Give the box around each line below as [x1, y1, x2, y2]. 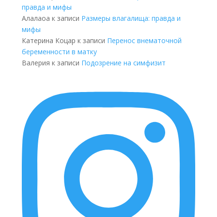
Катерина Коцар [21, 36, 76, 46]
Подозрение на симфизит [81, 58, 166, 68]
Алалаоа [21, 14, 50, 23]
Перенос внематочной [107, 36, 182, 46]
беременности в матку [21, 47, 97, 57]
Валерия [21, 58, 50, 68]
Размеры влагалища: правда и [81, 14, 181, 23]
